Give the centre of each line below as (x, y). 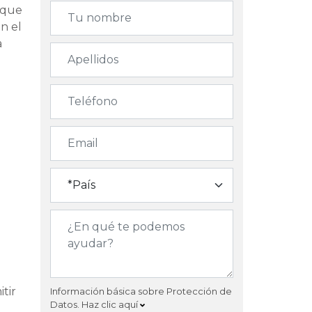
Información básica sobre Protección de (141, 291)
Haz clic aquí (111, 304)
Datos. (66, 304)
